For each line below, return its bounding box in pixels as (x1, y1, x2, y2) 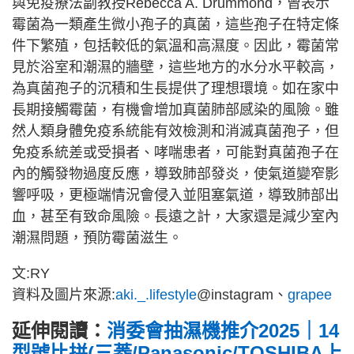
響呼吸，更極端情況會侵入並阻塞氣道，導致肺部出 (12, 186, 339, 203)
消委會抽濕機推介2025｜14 (107, 319, 339, 341)
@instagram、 (197, 286, 288, 303)
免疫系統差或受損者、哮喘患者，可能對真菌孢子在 (12, 144, 339, 160)
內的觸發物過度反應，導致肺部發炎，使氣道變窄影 (12, 165, 339, 182)
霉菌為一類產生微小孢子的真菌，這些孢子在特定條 (12, 16, 339, 32)
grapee (288, 286, 332, 303)
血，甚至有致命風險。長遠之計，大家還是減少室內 (12, 208, 339, 224)
